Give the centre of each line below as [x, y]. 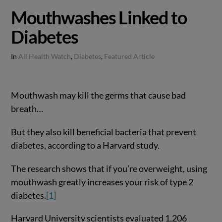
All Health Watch [45, 57]
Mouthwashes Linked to [99, 18]
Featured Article [130, 57]
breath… [27, 108]
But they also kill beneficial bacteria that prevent [104, 132]
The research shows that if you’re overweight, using [109, 168]
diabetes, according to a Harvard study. [85, 145]
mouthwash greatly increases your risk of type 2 [102, 182]
